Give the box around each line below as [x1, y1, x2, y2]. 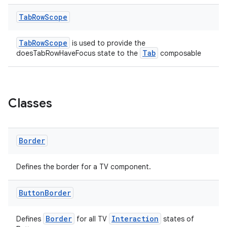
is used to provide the [70, 39, 145, 48]
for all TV [74, 214, 109, 223]
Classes [8, 96, 52, 111]
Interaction [111, 214, 159, 223]
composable [158, 49, 201, 58]
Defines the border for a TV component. [16, 162, 151, 171]
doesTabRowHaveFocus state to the [16, 49, 140, 58]
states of [161, 214, 194, 223]
